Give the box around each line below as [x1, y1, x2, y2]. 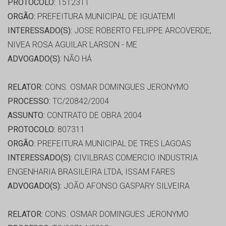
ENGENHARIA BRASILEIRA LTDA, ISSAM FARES [8, 167, 175, 177]
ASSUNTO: [8, 110, 45, 121]
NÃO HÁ [62, 54, 92, 64]
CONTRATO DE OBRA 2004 [45, 110, 142, 121]
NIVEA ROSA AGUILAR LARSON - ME [8, 40, 137, 50]
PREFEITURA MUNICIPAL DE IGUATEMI [35, 12, 176, 22]
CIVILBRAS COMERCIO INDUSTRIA [72, 153, 198, 163]
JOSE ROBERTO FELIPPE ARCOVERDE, [72, 26, 211, 36]
